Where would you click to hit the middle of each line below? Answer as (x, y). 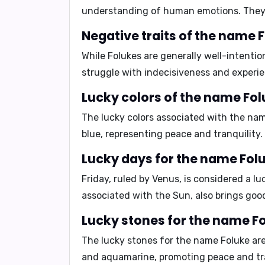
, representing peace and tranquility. (182, 134)
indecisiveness (177, 72)
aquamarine (128, 257)
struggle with (113, 72)
